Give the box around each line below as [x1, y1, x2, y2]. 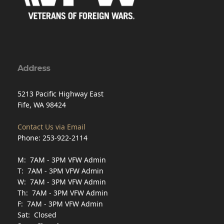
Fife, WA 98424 [17, 99, 66, 109]
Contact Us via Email [17, 121, 85, 131]
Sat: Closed [17, 209, 56, 219]
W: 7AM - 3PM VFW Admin [17, 176, 106, 186]
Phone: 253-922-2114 [17, 132, 87, 142]
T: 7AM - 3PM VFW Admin [17, 165, 103, 175]
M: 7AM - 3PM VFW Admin [17, 154, 106, 164]
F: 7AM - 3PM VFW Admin [17, 198, 103, 208]
